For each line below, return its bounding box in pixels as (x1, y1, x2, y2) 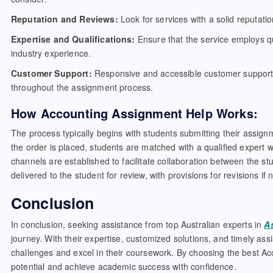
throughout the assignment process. (11, 81, 154, 93)
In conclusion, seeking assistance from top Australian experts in (11, 218, 264, 230)
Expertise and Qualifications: (11, 33, 135, 45)
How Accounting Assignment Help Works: (11, 104, 258, 122)
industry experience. (11, 47, 91, 59)
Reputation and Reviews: (11, 13, 118, 25)
